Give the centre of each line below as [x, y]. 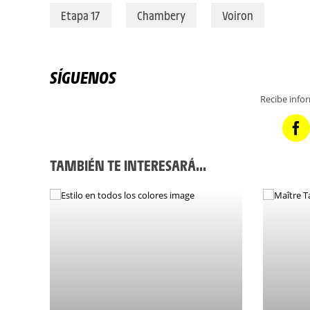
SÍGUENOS [87, 77]
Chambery [161, 15]
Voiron [238, 15]
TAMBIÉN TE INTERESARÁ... [128, 165]
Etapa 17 [81, 15]
